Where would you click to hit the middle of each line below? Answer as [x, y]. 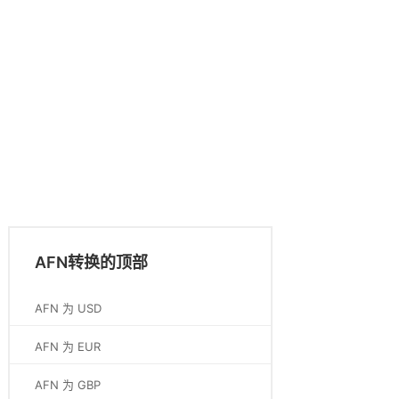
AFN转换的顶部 [91, 262]
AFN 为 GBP [68, 385]
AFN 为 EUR [68, 346]
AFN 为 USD [68, 308]
